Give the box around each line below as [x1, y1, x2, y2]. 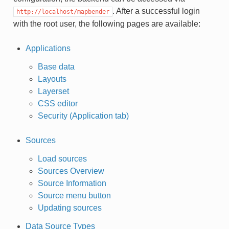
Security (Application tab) [37, 111, 129, 120]
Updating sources [37, 203, 102, 212]
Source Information [37, 178, 106, 188]
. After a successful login [112, 6, 200, 15]
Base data [37, 62, 75, 71]
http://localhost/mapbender [16, 8, 109, 15]
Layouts [37, 74, 66, 83]
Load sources [37, 154, 87, 163]
